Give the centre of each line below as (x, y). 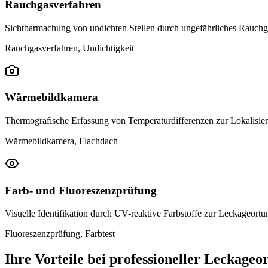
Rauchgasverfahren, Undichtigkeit (69, 48)
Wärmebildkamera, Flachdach (61, 141)
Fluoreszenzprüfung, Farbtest (60, 234)
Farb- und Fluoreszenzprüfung (81, 190)
